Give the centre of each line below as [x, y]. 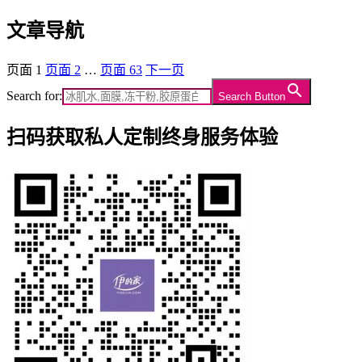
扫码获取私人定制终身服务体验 [142, 137]
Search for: [34, 95]
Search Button [252, 96]
